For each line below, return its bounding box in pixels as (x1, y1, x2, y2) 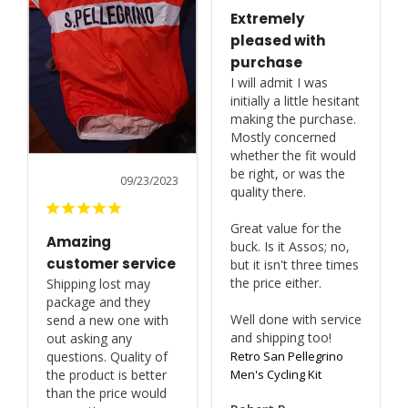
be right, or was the (229, 164, 345, 182)
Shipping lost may (46, 275, 150, 293)
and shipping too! (229, 328, 331, 346)
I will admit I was (229, 73, 328, 91)
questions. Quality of (46, 348, 168, 366)
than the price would (46, 384, 167, 403)
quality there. (229, 182, 306, 200)
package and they (46, 293, 150, 311)
